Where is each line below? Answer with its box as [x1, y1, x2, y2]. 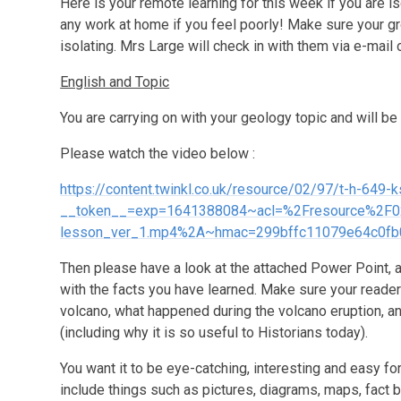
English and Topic [60, 73, 170, 90]
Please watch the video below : [60, 145, 256, 162]
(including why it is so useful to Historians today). [60, 324, 369, 341]
